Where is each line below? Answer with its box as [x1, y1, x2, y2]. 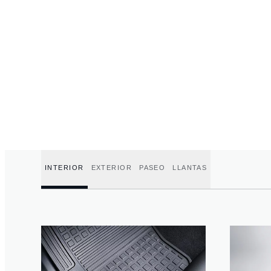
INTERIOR [45, 164, 84, 172]
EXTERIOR [91, 164, 132, 172]
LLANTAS [172, 164, 207, 172]
